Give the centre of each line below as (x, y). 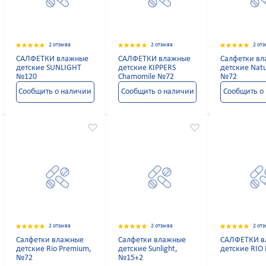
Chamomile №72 (146, 77)
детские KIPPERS (147, 68)
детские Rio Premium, (53, 249)
